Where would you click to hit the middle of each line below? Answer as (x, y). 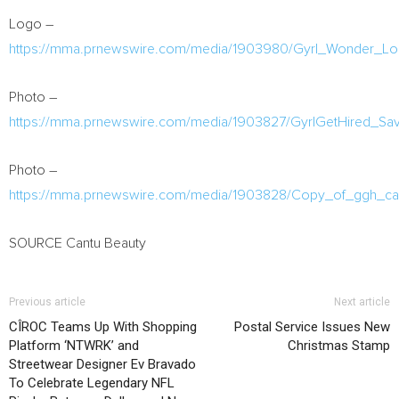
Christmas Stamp (339, 346)
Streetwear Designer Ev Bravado (102, 364)
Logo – (31, 24)
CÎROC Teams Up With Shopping (103, 327)
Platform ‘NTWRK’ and (74, 346)
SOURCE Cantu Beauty (77, 243)
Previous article (47, 302)
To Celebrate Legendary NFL (92, 383)
